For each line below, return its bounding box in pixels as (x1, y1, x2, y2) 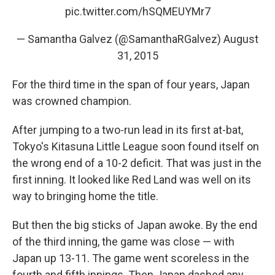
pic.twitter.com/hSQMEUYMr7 (64, 5, 211, 18)
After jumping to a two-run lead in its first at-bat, (12, 123, 243, 137)
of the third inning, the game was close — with (12, 235, 234, 249)
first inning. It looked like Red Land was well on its (12, 173, 251, 187)
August (223, 33, 258, 46)
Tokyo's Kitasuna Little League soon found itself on (12, 140, 259, 153)
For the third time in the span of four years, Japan (12, 78, 250, 91)
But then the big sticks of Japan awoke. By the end (12, 219, 257, 232)
